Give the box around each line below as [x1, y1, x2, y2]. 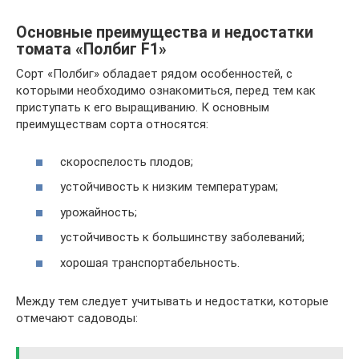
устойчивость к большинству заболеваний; [60, 230, 305, 244]
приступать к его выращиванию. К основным [16, 100, 269, 115]
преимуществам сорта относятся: [16, 117, 208, 131]
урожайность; [60, 204, 137, 220]
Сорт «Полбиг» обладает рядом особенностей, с [16, 67, 292, 81]
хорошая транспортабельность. [60, 255, 240, 270]
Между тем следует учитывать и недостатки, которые [16, 293, 329, 309]
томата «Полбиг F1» [16, 40, 167, 59]
